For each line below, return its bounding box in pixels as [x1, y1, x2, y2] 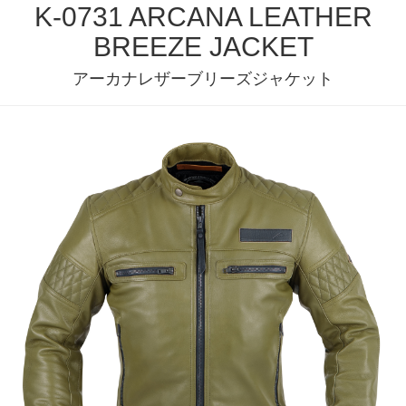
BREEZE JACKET [92, 32, 314, 62]
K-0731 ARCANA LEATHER [34, 2, 372, 32]
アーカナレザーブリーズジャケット [72, 70, 333, 88]
